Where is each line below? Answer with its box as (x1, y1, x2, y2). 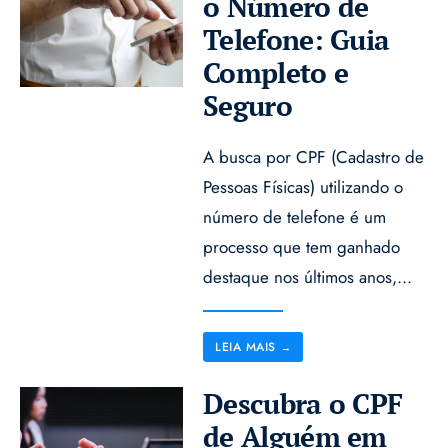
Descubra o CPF (203, 384, 403, 422)
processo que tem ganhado (203, 234, 401, 259)
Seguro (203, 86, 292, 124)
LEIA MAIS (215, 337, 276, 356)
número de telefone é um (203, 204, 387, 229)
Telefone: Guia (203, 20, 390, 58)
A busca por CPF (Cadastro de (203, 144, 425, 169)
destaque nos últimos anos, (203, 264, 398, 289)
